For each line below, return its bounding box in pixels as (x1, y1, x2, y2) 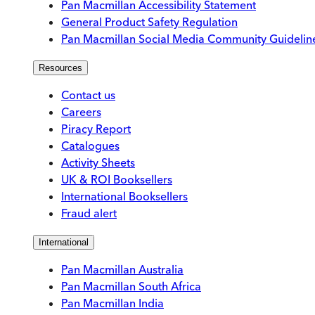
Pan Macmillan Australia (61, 262, 184, 277)
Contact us (61, 88, 115, 103)
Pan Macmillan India (61, 296, 164, 311)
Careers (61, 105, 101, 120)
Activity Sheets (61, 155, 135, 170)
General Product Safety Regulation (61, 15, 238, 30)
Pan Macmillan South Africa (61, 279, 201, 294)
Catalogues (61, 139, 120, 153)
